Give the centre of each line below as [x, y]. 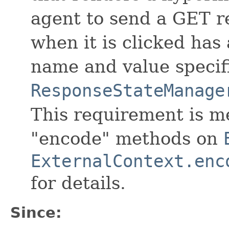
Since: [36, 212]
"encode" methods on [127, 138]
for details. [78, 183]
